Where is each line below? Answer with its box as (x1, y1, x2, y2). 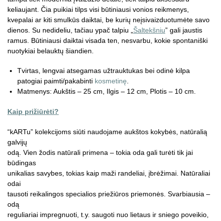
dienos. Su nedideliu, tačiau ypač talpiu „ (7, 26, 133, 34)
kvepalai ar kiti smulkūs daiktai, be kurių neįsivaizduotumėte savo (7, 15, 210, 24)
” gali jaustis (165, 26, 202, 34)
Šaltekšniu (133, 26, 165, 34)
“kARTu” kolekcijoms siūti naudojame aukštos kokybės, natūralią (7, 127, 207, 136)
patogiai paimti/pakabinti (17, 77, 95, 85)
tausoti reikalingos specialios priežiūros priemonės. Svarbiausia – (7, 189, 210, 198)
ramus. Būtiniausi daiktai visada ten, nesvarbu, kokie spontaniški (7, 36, 208, 44)
